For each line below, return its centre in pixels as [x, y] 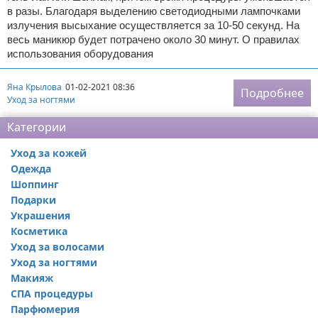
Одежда [31, 169]
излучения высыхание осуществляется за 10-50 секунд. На [153, 25]
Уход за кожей [49, 153]
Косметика [39, 231]
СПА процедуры [52, 294]
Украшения [40, 215]
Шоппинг [35, 184]
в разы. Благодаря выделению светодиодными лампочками [154, 11]
